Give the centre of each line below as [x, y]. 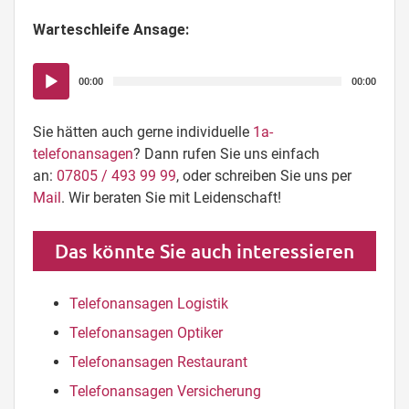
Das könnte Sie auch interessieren [204, 251]
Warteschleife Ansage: [111, 30]
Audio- [52, 73]
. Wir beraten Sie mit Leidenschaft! [171, 198]
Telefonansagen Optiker [146, 333]
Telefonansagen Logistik [149, 304]
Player [52, 94]
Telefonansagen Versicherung [165, 391]
